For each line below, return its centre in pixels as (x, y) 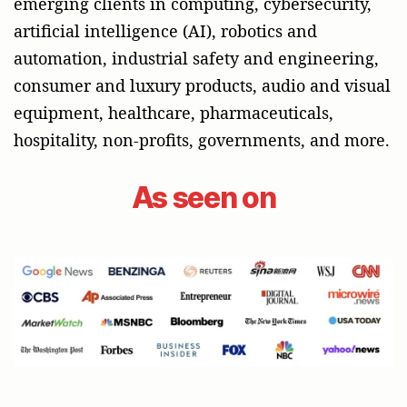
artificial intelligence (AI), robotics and (165, 30)
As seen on (203, 197)
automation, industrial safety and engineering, (196, 58)
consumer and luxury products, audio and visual (202, 85)
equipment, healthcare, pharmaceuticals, (174, 112)
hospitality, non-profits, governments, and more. (202, 139)
